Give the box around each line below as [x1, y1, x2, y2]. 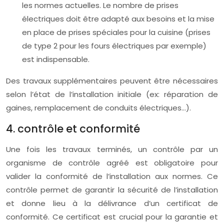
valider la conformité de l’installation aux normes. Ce [6, 171, 218, 181]
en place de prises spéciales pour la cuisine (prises [22, 27, 210, 37]
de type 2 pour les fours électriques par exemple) [22, 40, 206, 51]
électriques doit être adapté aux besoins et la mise [22, 13, 214, 24]
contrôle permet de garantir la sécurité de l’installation [6, 184, 218, 195]
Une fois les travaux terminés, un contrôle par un [6, 144, 218, 154]
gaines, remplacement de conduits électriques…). [6, 102, 191, 113]
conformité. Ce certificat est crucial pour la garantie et [6, 211, 218, 222]
